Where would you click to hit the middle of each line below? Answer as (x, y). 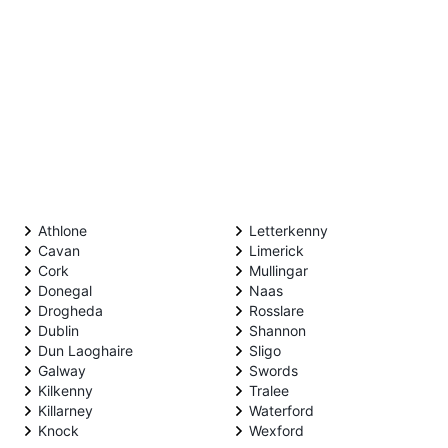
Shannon (277, 330)
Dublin (58, 330)
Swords (273, 370)
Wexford (276, 430)
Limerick (276, 250)
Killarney (65, 410)
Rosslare (276, 310)
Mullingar (278, 270)
